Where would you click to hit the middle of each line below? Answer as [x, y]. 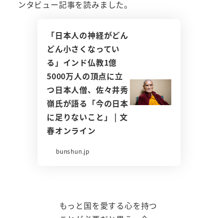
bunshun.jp [73, 151]
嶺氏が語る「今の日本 [87, 103]
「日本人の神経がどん [87, 35]
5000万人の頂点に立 [85, 76]
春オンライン [71, 131]
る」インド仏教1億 [82, 63]
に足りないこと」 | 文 [87, 117]
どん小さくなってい [83, 49]
